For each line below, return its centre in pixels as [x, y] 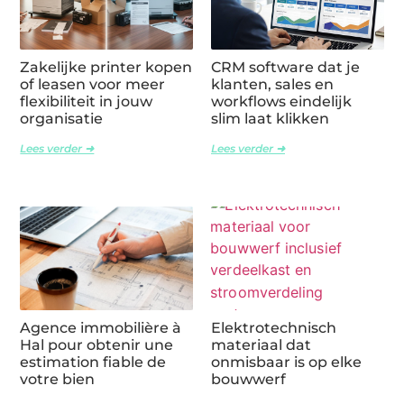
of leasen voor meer [93, 85]
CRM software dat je [285, 68]
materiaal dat [261, 345]
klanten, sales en [272, 85]
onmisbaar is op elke [286, 363]
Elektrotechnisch [274, 328]
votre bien [58, 380]
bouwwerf [248, 380]
